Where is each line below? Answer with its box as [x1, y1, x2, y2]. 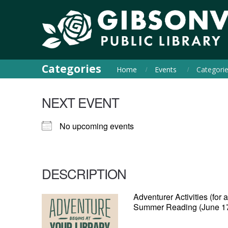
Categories [42, 62, 101, 76]
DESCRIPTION [42, 164, 126, 183]
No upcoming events [60, 120, 134, 132]
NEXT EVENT [42, 93, 119, 112]
